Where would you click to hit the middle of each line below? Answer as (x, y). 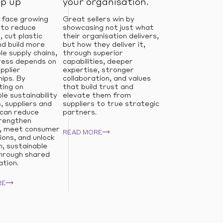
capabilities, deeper (98, 62)
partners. (79, 112)
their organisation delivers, (111, 36)
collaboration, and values (107, 79)
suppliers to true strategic (111, 104)
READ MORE (82, 133)
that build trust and (98, 87)
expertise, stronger (98, 70)
